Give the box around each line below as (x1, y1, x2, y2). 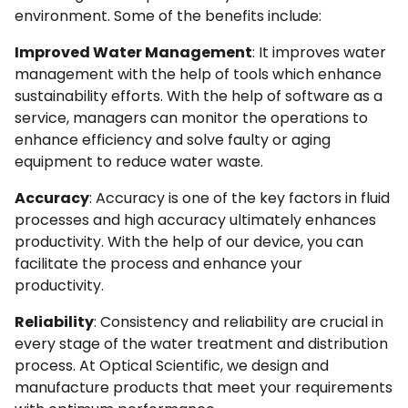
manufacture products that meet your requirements (15, 377, 393, 399)
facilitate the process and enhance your (15, 253, 302, 275)
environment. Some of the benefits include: (15, 5, 321, 27)
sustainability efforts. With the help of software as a (15, 86, 382, 107)
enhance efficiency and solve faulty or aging (15, 129, 331, 151)
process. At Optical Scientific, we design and (15, 355, 329, 377)
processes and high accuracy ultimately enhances (15, 209, 376, 231)
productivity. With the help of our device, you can (15, 231, 363, 253)
